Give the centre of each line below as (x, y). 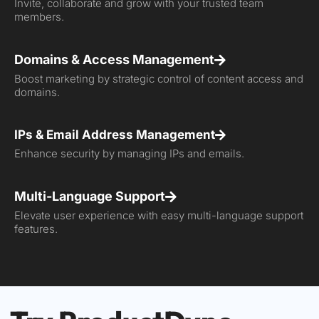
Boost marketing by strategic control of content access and (159, 78)
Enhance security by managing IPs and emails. (129, 153)
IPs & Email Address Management (115, 134)
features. (36, 229)
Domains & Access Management (114, 59)
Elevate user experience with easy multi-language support (159, 215)
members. (39, 16)
